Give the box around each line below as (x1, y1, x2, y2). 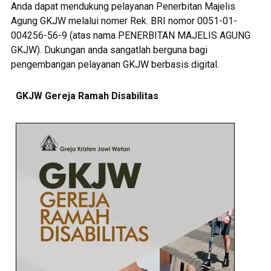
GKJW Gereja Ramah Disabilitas (15, 90, 158, 102)
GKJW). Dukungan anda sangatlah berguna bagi (10, 44, 207, 56)
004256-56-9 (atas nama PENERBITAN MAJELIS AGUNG (10, 30, 250, 41)
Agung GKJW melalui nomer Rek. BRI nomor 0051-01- (10, 15, 237, 27)
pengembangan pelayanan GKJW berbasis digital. (10, 59, 219, 70)
